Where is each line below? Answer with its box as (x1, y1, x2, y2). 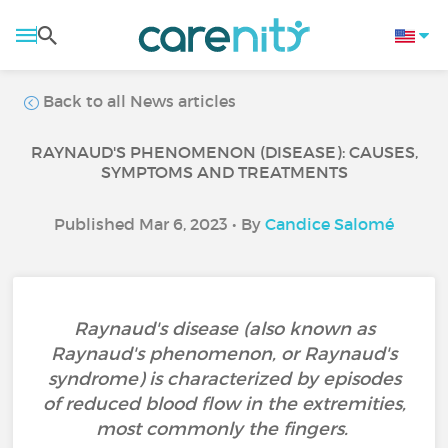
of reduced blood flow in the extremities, (42, 393, 406, 415)
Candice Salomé (265, 214, 394, 234)
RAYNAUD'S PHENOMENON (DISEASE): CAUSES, (30, 142, 418, 162)
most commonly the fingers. (95, 418, 353, 440)
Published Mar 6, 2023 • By (54, 214, 265, 234)
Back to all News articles (39, 91, 237, 111)
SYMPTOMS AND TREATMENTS (100, 162, 348, 182)
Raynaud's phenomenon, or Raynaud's (51, 343, 397, 365)
